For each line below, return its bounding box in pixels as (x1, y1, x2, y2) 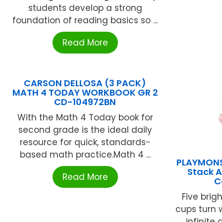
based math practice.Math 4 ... (19, 149, 151, 161)
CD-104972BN (54, 96, 116, 109)
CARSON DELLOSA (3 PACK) (24, 77, 147, 90)
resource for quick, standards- (19, 136, 151, 149)
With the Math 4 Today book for (17, 111, 153, 124)
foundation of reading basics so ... (12, 14, 158, 27)
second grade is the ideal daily (18, 124, 152, 136)
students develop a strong (28, 2, 142, 14)
